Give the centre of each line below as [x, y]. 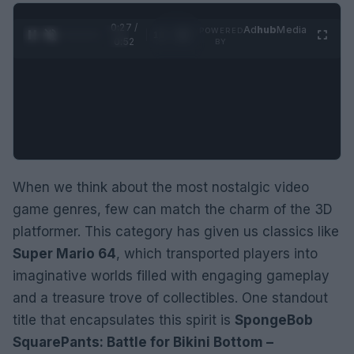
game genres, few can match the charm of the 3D [173, 209]
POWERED [221, 30]
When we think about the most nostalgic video [161, 187]
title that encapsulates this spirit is [124, 320]
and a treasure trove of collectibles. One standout [170, 298]
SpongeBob [274, 320]
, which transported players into [217, 253]
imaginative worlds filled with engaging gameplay [171, 275]
